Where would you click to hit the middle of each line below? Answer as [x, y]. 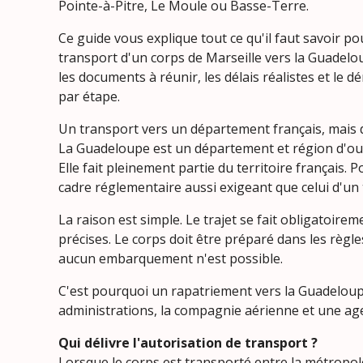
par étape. [89, 96]
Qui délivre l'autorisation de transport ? [188, 343]
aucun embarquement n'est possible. [171, 258]
